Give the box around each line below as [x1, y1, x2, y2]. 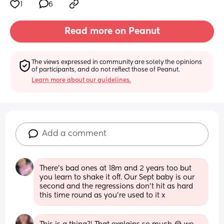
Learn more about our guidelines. [31, 77, 131, 83]
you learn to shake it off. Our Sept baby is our [39, 173, 195, 181]
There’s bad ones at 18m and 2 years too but [39, 164, 192, 172]
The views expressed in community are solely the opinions [31, 59, 202, 65]
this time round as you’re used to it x [39, 191, 165, 199]
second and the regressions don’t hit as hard [39, 182, 193, 190]
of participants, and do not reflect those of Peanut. [31, 66, 180, 73]
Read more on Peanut [64, 27, 160, 36]
